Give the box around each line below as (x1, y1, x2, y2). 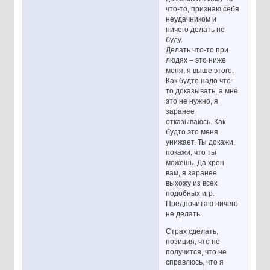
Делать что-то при (166, 46, 229, 55)
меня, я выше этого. (166, 66, 234, 75)
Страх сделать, (166, 227, 219, 236)
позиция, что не (166, 237, 221, 246)
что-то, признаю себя (166, 5, 240, 14)
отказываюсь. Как (166, 118, 226, 127)
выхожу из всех (166, 179, 218, 188)
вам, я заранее (166, 169, 218, 178)
